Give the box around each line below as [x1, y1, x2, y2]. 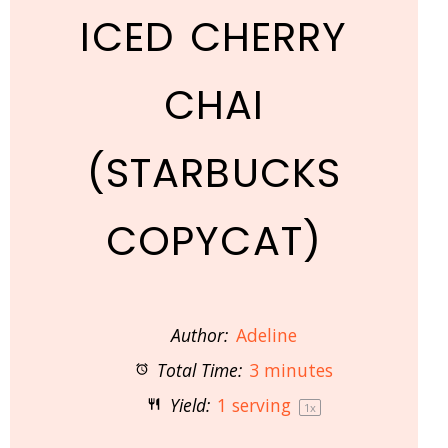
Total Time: [152, 358, 243, 382]
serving [226, 393, 296, 417]
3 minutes [249, 358, 334, 382]
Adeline [235, 323, 297, 347]
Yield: [164, 393, 210, 417]
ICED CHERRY [80, 9, 348, 65]
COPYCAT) [106, 213, 322, 269]
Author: [171, 323, 229, 347]
